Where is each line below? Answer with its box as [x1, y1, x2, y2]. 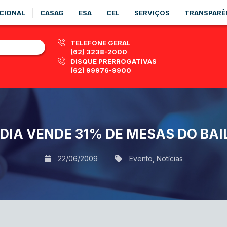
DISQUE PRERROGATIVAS [70, 57, 157, 65]
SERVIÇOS [134, 9, 170, 17]
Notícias [156, 154, 183, 163]
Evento [129, 154, 153, 163]
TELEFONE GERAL [70, 39, 131, 47]
